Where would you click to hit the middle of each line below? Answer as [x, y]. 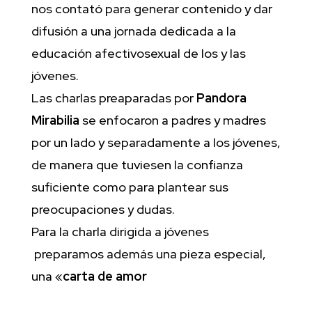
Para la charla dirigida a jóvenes [120, 231]
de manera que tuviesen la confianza [137, 164]
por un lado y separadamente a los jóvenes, [156, 142]
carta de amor [104, 276]
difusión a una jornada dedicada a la [133, 31]
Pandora [221, 97]
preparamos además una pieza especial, [150, 253]
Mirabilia [55, 120]
